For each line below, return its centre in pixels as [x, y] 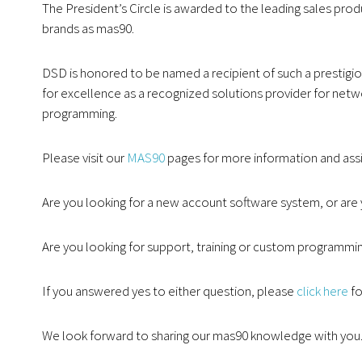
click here [322, 290]
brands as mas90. [88, 28]
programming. [80, 113]
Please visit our [84, 157]
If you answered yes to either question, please [169, 290]
